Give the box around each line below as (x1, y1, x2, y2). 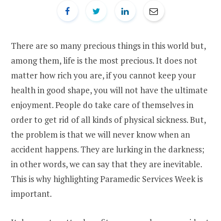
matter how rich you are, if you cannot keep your (11, 69, 196, 81)
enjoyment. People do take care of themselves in (11, 99, 193, 110)
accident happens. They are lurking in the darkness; (11, 143, 204, 155)
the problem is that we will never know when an (11, 128, 190, 140)
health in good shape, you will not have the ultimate (11, 84, 208, 96)
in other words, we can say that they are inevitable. (11, 158, 202, 170)
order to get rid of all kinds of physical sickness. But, (11, 113, 206, 125)
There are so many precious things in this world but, (11, 39, 206, 51)
